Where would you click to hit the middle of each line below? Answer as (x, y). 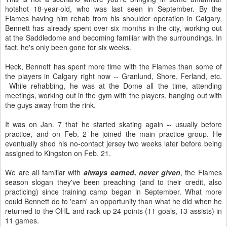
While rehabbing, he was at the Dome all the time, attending (113, 86)
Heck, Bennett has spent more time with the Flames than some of (113, 66)
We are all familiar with (44, 172)
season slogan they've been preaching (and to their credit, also (113, 182)
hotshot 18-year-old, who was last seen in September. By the (113, 9)
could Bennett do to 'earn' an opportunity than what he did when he (113, 201)
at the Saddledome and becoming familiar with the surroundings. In (113, 37)
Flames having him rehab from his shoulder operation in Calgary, (113, 18)
